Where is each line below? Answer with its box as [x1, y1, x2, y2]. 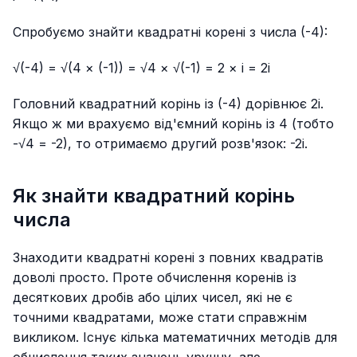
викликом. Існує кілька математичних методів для [13, 329, 337, 346]
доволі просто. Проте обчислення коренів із [13, 269, 296, 286]
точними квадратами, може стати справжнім [13, 309, 307, 326]
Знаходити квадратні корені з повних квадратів [13, 249, 324, 266]
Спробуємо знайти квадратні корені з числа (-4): [13, 23, 328, 40]
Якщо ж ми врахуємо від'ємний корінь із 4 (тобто [13, 115, 334, 131]
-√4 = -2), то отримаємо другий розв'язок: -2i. [13, 135, 308, 151]
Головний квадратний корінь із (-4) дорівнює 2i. [13, 95, 324, 112]
